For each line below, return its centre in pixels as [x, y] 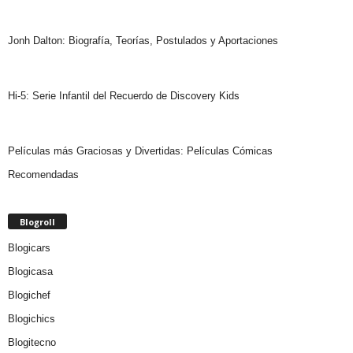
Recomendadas [43, 175]
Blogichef [29, 295]
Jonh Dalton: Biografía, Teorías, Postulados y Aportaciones [143, 41]
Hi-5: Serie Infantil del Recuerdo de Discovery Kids [124, 96]
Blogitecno [32, 343]
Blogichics [32, 319]
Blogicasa [30, 272]
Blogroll [37, 222]
